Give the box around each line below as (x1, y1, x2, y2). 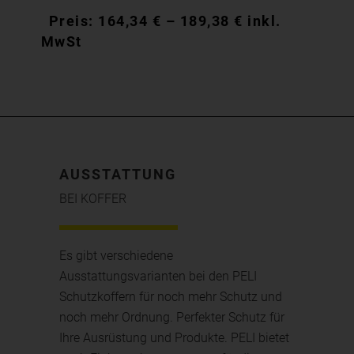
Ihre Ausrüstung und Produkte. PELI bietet (59, 330, 290, 345)
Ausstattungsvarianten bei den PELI (59, 268, 258, 284)
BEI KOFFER (59, 190, 127, 206)
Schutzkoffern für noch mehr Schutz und (59, 288, 283, 304)
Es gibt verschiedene (59, 247, 174, 263)
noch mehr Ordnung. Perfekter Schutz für (59, 309, 285, 325)
